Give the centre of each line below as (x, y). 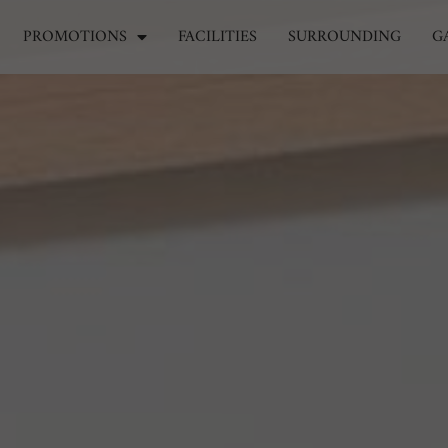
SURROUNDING (344, 37)
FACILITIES (217, 37)
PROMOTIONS (74, 37)
